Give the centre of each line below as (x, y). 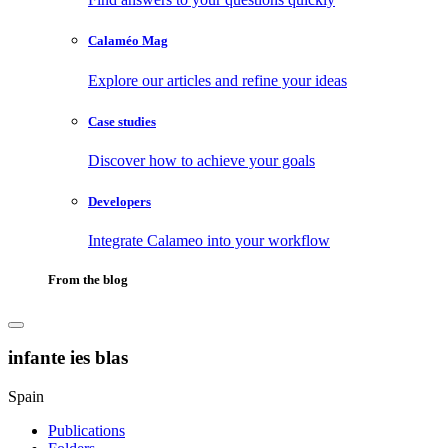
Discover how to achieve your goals (201, 160)
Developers (119, 202)
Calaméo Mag (128, 41)
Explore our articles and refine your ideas (217, 80)
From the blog (88, 280)
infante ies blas (68, 358)
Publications (86, 430)
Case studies (122, 121)
